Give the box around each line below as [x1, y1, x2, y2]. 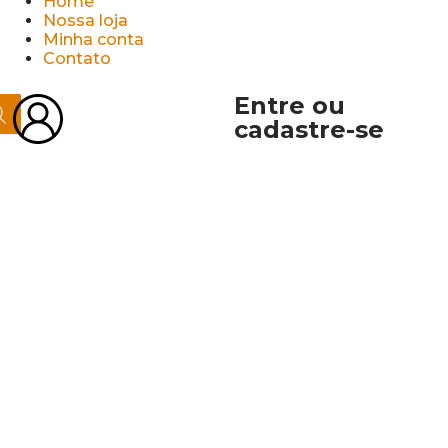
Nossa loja [42, 11, 128, 30]
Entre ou [233, 91, 345, 120]
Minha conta [42, 30, 144, 49]
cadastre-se [233, 115, 384, 144]
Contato [42, 49, 111, 68]
